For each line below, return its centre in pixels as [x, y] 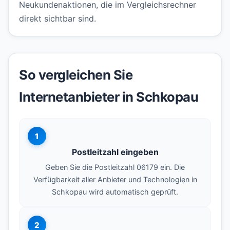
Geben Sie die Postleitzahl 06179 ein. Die [115, 167]
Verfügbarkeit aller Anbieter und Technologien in [115, 180]
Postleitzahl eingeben [115, 152]
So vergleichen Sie [76, 75]
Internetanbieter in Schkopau [109, 97]
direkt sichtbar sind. [57, 19]
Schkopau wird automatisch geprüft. [115, 192]
